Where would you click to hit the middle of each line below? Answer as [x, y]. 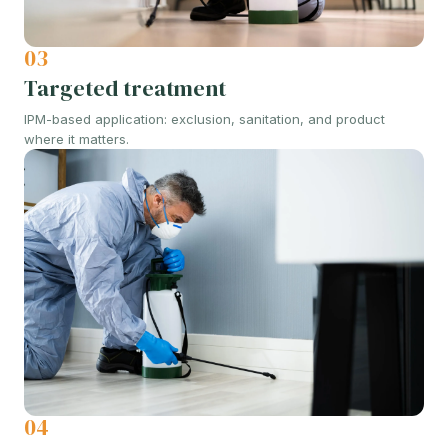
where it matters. [76, 139]
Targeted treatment [125, 88]
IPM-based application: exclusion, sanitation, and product [204, 119]
